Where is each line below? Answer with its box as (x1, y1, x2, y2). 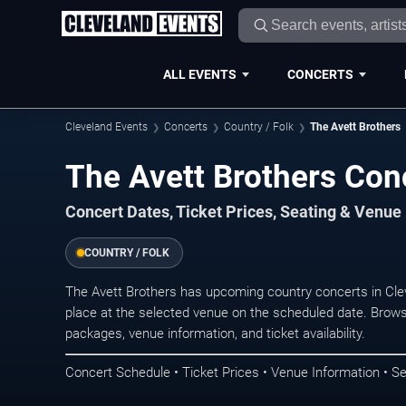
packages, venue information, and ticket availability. (65, 325, 365, 343)
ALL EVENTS (162, 66, 237, 82)
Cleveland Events (65, 121, 148, 133)
